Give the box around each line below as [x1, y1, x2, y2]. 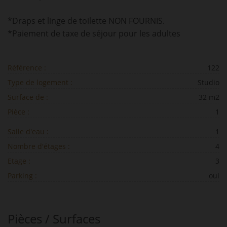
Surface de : [8, 92, 48, 102]
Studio [198, 78, 219, 87]
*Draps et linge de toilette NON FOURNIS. [8, 15, 165, 26]
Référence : [8, 63, 46, 72]
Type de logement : [8, 78, 72, 87]
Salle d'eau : [8, 127, 49, 136]
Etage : [8, 156, 30, 166]
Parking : [8, 171, 37, 180]
